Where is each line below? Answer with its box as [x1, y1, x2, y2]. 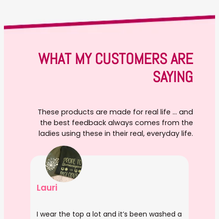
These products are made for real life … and [38, 107, 194, 117]
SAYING [153, 67, 194, 87]
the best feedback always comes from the [40, 117, 194, 128]
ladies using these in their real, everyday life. [39, 128, 194, 138]
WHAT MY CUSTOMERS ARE [38, 49, 194, 68]
